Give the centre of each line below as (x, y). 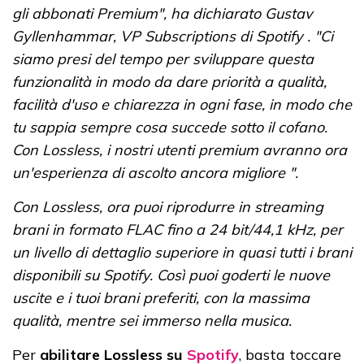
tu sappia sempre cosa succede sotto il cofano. (170, 128)
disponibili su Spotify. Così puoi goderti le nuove (171, 275)
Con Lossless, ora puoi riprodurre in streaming (168, 207)
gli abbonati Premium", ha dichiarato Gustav (162, 14)
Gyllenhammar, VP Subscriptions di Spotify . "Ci (173, 37)
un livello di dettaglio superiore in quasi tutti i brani (182, 253)
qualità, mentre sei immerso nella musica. (152, 321)
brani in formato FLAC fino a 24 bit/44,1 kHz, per (178, 230)
